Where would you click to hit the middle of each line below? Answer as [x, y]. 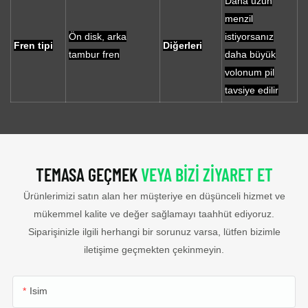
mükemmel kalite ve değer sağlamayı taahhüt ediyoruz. [154, 214]
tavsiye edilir [252, 90]
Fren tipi [33, 46]
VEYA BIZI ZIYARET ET [207, 174]
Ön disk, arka [98, 37]
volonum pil [250, 73]
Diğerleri [183, 46]
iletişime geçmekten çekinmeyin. [154, 250]
